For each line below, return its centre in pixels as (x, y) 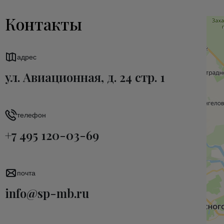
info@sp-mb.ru (47, 193)
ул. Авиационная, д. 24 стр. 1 (85, 77)
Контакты (43, 24)
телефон (31, 115)
